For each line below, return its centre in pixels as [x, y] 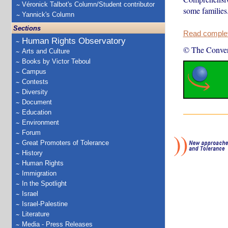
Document [37, 102]
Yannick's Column [48, 15]
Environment [40, 122]
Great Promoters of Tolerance [65, 143]
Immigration [39, 173]
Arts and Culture [46, 51]
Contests [35, 82]
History [32, 153]
